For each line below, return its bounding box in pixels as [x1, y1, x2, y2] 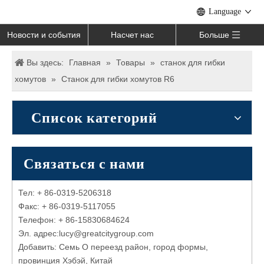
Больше [199, 30, 230, 39]
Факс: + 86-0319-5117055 [18, 202, 115, 211]
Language [209, 7, 241, 16]
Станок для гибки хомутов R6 [61, 74, 174, 84]
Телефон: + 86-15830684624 [18, 215, 130, 225]
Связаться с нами [24, 155, 145, 172]
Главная [69, 58, 101, 67]
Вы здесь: [27, 58, 64, 67]
